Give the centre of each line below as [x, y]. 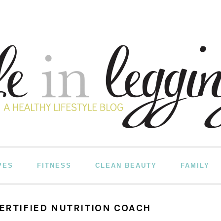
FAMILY [195, 166]
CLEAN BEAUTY [126, 166]
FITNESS [54, 166]
